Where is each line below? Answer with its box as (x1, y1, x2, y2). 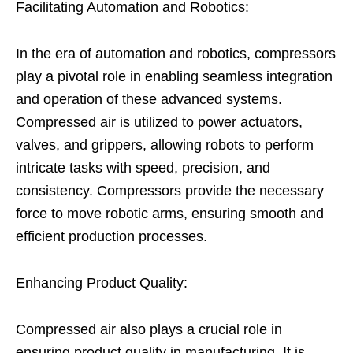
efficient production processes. (16, 229, 207, 245)
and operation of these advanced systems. (16, 91, 282, 108)
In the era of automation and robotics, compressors (16, 46, 336, 62)
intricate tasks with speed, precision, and (16, 160, 270, 176)
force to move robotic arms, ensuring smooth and (16, 206, 324, 222)
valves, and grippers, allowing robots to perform (16, 137, 314, 154)
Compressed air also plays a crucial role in (16, 321, 282, 338)
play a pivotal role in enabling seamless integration (16, 69, 333, 85)
